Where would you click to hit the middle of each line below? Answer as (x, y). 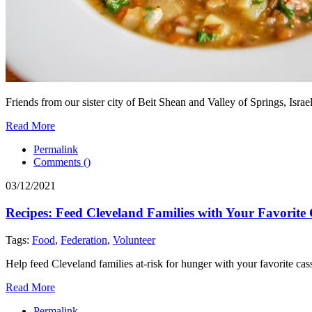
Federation (84, 240)
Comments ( (60, 162)
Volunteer (134, 240)
